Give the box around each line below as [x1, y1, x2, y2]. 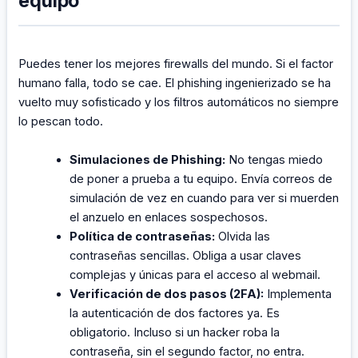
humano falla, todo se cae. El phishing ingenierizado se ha [18, 76, 332, 91]
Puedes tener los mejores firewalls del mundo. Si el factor [18, 57, 334, 72]
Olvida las [215, 229, 271, 244]
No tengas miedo [225, 152, 324, 167]
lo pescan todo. [18, 114, 104, 129]
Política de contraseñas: [70, 229, 216, 244]
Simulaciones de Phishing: [70, 152, 226, 167]
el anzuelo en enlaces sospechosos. [70, 209, 268, 225]
